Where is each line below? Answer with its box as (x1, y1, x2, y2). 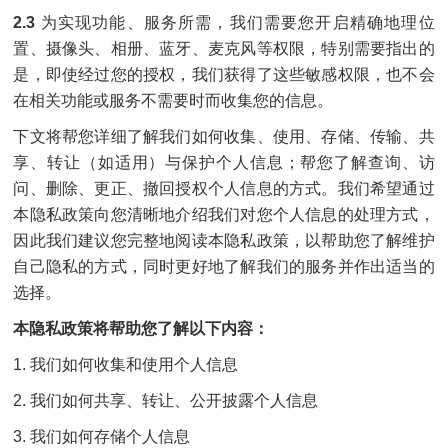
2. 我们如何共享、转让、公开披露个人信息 (13, 392, 319, 409)
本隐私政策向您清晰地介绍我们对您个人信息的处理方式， (13, 206, 435, 223)
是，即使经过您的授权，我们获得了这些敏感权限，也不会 (13, 66, 435, 83)
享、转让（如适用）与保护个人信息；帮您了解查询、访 (13, 154, 435, 171)
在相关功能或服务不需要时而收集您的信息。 (13, 92, 334, 109)
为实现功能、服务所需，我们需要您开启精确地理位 (35, 14, 435, 31)
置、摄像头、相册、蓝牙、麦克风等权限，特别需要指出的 (13, 40, 435, 57)
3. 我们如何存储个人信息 (13, 428, 191, 445)
